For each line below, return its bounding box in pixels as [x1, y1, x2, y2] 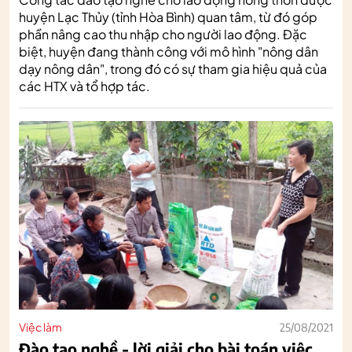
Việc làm [19, 319, 62, 334]
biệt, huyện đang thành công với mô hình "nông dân [19, 42, 318, 60]
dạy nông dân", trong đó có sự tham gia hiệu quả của [19, 60, 327, 77]
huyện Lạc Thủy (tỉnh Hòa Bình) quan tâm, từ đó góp [19, 8, 317, 25]
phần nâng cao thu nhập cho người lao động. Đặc [19, 25, 307, 42]
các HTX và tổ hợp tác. [19, 77, 152, 94]
